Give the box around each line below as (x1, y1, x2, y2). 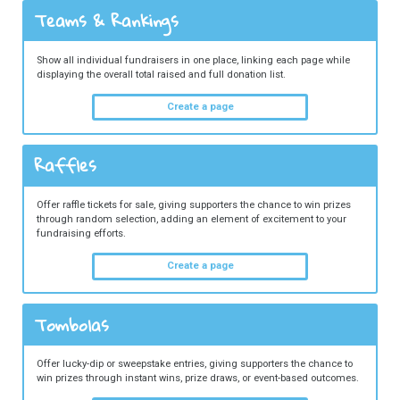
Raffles (34, 150, 96, 181)
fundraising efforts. (36, 227, 126, 239)
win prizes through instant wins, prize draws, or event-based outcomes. (36, 372, 359, 385)
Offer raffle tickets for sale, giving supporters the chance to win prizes (36, 198, 351, 211)
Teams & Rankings (34, 5, 179, 37)
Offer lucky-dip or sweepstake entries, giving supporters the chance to (36, 358, 353, 371)
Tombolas (34, 309, 109, 340)
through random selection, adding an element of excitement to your (36, 212, 346, 225)
